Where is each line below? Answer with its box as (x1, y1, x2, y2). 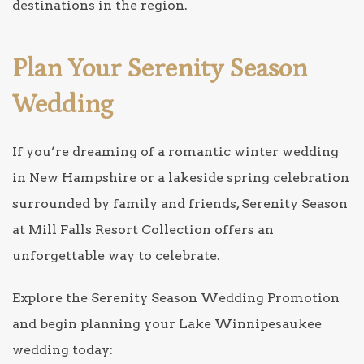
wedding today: (12, 341, 113, 357)
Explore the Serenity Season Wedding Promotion (12, 289, 340, 305)
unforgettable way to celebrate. (12, 247, 220, 263)
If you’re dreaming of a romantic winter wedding (12, 143, 339, 159)
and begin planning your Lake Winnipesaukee (12, 315, 322, 331)
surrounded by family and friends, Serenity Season (12, 195, 348, 211)
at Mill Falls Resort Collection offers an (12, 221, 274, 237)
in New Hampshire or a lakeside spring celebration (12, 169, 349, 185)
